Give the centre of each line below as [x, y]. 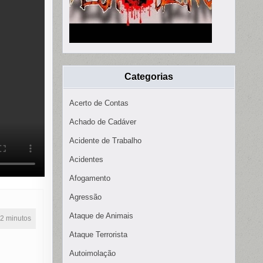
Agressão [85, 197]
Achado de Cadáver [103, 122]
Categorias [149, 77]
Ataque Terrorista [98, 235]
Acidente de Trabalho [105, 141]
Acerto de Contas [99, 103]
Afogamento [90, 178]
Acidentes [86, 160]
